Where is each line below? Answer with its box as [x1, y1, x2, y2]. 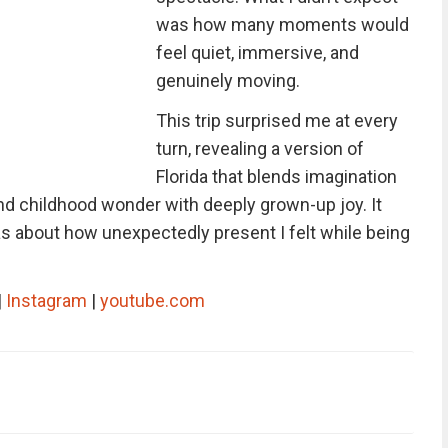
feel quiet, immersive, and [155, 42, 359, 63]
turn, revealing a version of [155, 138, 364, 159]
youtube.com [99, 290, 205, 311]
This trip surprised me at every [155, 110, 398, 131]
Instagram [5, 290, 87, 311]
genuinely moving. [155, 70, 300, 91]
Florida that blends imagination [155, 166, 397, 187]
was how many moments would [155, 14, 409, 35]
